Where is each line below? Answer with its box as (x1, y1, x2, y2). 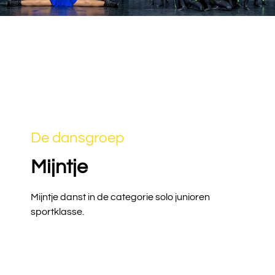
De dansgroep (31, 130, 124, 146)
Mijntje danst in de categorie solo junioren (31, 192, 210, 203)
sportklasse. (31, 207, 84, 217)
